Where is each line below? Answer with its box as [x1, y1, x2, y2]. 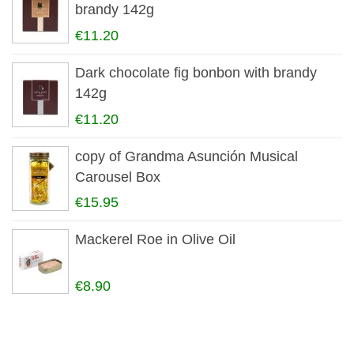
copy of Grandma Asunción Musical [75, 148, 298, 164]
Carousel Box [75, 168, 160, 185]
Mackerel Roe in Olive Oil [75, 232, 235, 248]
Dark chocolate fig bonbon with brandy [75, 64, 317, 81]
